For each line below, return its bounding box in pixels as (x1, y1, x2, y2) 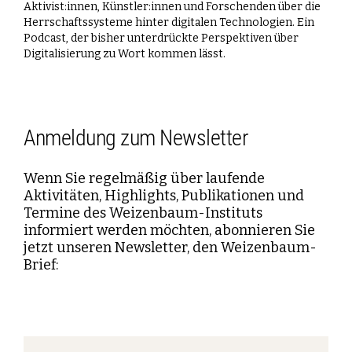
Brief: (24, 255, 58, 273)
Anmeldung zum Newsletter (24, 124, 247, 151)
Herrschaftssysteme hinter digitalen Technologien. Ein (24, 15, 314, 29)
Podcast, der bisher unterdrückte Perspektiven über (24, 31, 299, 45)
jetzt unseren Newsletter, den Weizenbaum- (24, 238, 317, 256)
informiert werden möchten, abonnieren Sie (24, 221, 315, 239)
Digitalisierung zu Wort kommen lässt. (24, 46, 225, 60)
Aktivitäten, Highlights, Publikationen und (24, 186, 304, 204)
